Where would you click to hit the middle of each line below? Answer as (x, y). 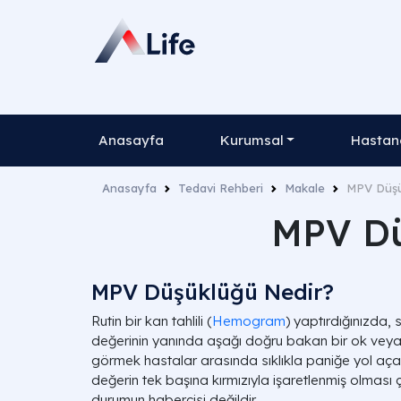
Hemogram (249, 321)
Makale (305, 188)
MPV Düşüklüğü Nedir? (213, 292)
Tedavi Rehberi (221, 188)
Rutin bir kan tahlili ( (152, 321)
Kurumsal (252, 140)
